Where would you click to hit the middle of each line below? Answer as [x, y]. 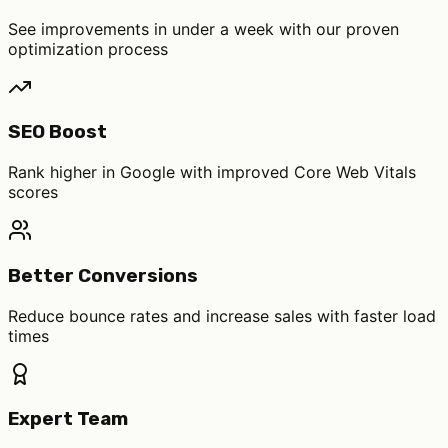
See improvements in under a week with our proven [203, 28]
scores [33, 192]
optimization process [88, 48]
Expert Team [68, 419]
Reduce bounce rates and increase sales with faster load [222, 315]
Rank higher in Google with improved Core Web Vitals [212, 172]
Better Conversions [103, 275]
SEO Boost [57, 132]
